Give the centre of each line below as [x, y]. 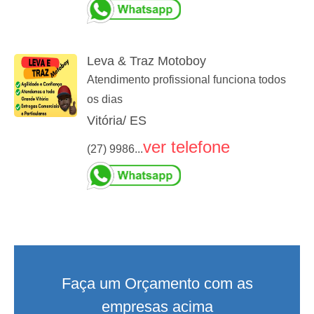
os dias [105, 100]
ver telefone [186, 147]
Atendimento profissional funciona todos [186, 80]
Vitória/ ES [117, 121]
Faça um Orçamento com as [157, 284]
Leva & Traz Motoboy [146, 61]
